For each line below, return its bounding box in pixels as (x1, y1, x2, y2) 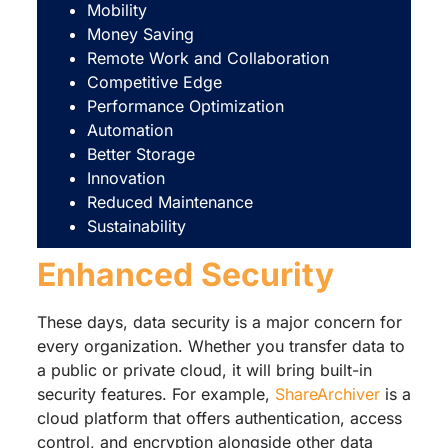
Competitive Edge (86, 71, 222, 92)
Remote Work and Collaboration (86, 47, 329, 68)
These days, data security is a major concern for (36, 311, 402, 332)
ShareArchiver (274, 383, 380, 404)
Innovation (86, 167, 165, 188)
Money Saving (86, 23, 194, 44)
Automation (86, 119, 173, 140)
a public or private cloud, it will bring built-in (36, 359, 372, 380)
